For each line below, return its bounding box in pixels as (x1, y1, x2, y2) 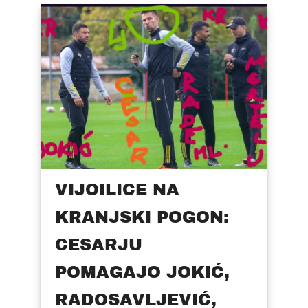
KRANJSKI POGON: (55, 208, 229, 227)
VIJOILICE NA (55, 181, 179, 199)
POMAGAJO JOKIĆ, (55, 263, 230, 282)
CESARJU (55, 236, 142, 254)
